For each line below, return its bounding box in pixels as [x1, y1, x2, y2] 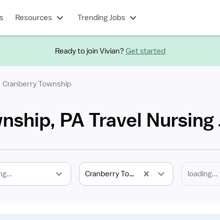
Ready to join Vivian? [55, 46, 124, 56]
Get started [125, 46, 165, 56]
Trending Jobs [77, 13, 125, 23]
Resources [15, 13, 52, 23]
